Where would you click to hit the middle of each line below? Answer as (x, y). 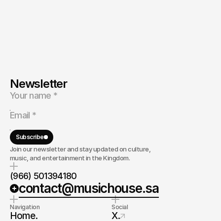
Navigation (25, 207)
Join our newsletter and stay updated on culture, (80, 149)
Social (120, 207)
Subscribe (30, 137)
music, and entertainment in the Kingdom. (70, 158)
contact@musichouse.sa (89, 188)
